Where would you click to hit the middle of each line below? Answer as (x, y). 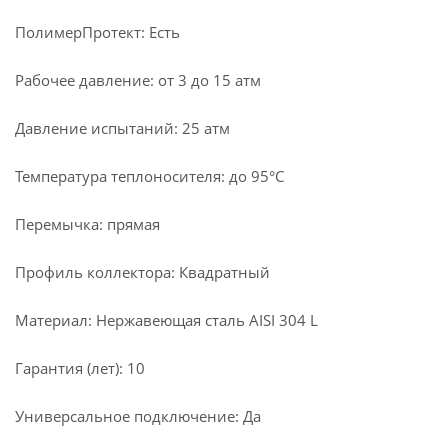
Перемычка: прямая (87, 224)
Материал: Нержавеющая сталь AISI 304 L (166, 320)
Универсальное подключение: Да (138, 416)
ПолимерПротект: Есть (97, 32)
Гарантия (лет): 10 (80, 368)
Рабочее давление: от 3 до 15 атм (138, 80)
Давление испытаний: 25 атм (122, 128)
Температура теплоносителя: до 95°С (149, 176)
